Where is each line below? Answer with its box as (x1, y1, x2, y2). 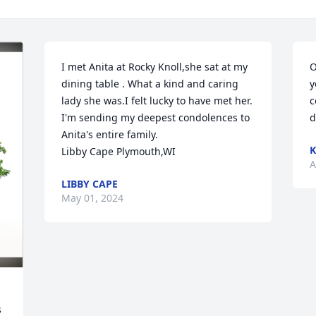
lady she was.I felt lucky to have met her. (61, 94, 253, 107)
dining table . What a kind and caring (61, 77, 239, 90)
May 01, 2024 (61, 191, 124, 205)
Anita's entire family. (61, 128, 162, 141)
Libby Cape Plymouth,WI (61, 145, 176, 158)
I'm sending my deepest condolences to (61, 111, 250, 124)
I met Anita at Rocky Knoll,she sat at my (61, 60, 248, 73)
